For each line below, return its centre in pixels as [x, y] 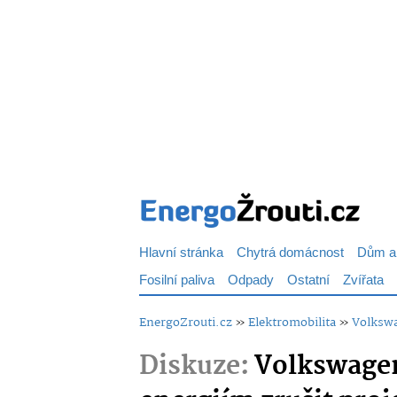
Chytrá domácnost [290, 253]
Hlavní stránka [181, 253]
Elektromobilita [292, 323]
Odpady [251, 280]
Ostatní [308, 280]
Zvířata [363, 280]
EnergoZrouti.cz [186, 323]
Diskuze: [194, 367]
